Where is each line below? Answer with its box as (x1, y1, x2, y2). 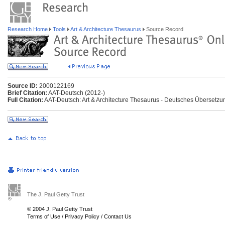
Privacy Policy (65, 213, 99, 219)
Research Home (8, 26, 49, 32)
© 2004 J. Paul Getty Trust (27, 206, 92, 212)
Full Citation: (8, 96, 43, 103)
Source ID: (8, 82, 38, 89)
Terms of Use (27, 213, 60, 219)
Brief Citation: (8, 89, 47, 96)
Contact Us (104, 213, 132, 219)
